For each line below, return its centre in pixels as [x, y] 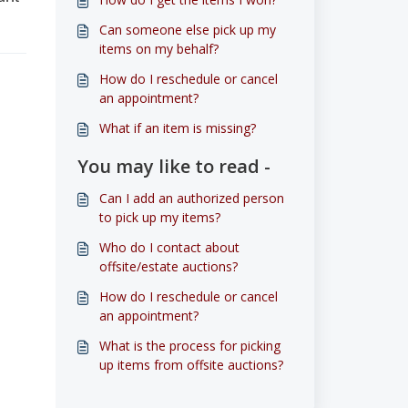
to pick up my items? [159, 217]
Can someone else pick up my [187, 30]
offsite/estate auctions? [168, 266]
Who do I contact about [169, 247]
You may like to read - [173, 166]
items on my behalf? [158, 49]
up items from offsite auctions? [191, 365]
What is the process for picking [189, 346]
